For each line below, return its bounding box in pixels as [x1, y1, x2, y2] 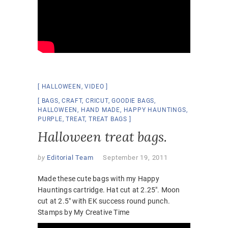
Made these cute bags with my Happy [38, 175, 159, 183]
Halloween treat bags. [38, 128, 167, 146]
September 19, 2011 [103, 154, 168, 162]
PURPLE [38, 116, 63, 123]
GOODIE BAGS [111, 97, 155, 105]
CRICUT [85, 97, 108, 105]
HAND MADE [80, 106, 121, 114]
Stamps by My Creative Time [38, 208, 130, 217]
